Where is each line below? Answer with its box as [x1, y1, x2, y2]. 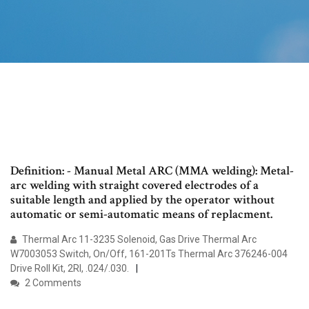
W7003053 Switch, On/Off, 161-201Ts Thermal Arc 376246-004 [10, 248, 288, 260]
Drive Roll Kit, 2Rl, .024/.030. [10, 263, 129, 275]
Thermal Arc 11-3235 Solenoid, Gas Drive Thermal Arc [20, 234, 257, 246]
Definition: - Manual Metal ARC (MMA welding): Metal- [10, 163, 294, 179]
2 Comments [23, 277, 81, 289]
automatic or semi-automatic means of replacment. [10, 206, 272, 223]
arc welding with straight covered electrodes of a [10, 177, 259, 194]
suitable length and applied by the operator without [10, 192, 275, 208]
